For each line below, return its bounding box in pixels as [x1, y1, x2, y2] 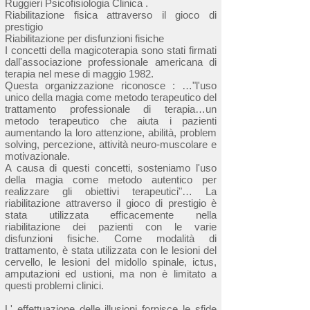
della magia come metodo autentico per [5, 174, 217, 185]
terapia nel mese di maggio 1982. [5, 68, 154, 80]
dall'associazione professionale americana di [5, 56, 217, 68]
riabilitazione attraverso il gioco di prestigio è [5, 197, 217, 209]
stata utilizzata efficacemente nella [5, 209, 217, 221]
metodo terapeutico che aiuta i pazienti [5, 115, 217, 127]
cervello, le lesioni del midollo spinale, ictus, [5, 256, 217, 268]
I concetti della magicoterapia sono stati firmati [5, 44, 217, 56]
